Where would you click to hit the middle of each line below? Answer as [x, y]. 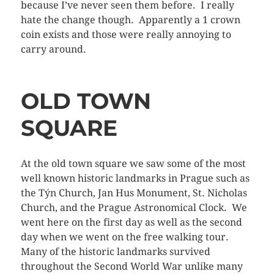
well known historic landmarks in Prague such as [135, 178]
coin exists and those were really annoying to [126, 34]
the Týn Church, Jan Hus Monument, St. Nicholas [134, 193]
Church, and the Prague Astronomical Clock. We [134, 207]
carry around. [53, 49]
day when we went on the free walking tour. [126, 237]
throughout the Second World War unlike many [131, 266]
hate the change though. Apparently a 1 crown [130, 20]
